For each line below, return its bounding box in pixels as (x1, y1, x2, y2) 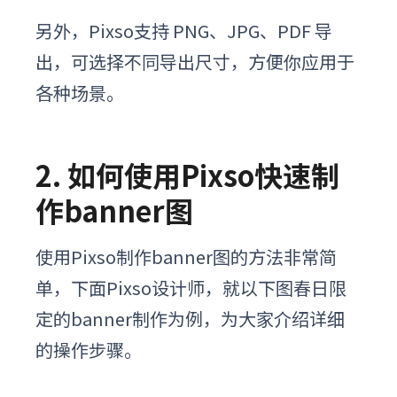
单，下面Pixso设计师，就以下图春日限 (35, 275, 346, 301)
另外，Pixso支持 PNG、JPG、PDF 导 (35, 18, 332, 44)
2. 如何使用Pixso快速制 (35, 154, 339, 196)
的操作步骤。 (35, 337, 142, 363)
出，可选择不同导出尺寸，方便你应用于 (35, 49, 354, 75)
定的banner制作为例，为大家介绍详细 (35, 306, 345, 332)
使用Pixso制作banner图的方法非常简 (35, 244, 337, 270)
